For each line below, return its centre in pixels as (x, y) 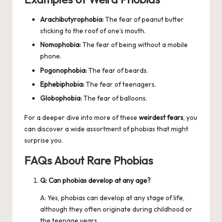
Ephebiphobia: (62, 84)
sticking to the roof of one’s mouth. (93, 31)
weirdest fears (161, 117)
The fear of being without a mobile (134, 45)
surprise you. (44, 140)
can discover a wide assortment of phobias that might (106, 129)
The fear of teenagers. (120, 84)
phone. (51, 56)
